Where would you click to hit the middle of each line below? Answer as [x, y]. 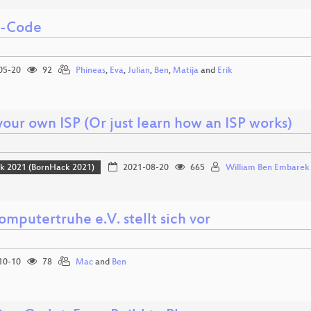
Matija [186, 71]
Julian [139, 71]
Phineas [91, 71]
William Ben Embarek [267, 168]
